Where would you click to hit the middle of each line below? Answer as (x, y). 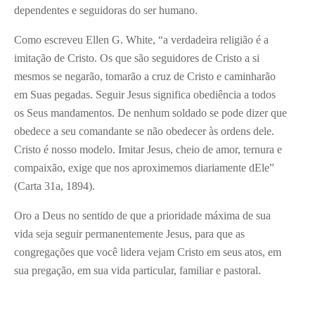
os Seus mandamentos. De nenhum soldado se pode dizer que (150, 113)
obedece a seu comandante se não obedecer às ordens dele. (144, 131)
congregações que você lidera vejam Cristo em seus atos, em (148, 252)
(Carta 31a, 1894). (54, 186)
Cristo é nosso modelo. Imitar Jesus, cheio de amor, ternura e (148, 150)
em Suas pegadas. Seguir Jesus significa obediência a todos (145, 95)
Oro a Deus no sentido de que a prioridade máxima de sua (142, 216)
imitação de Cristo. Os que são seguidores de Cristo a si (137, 58)
